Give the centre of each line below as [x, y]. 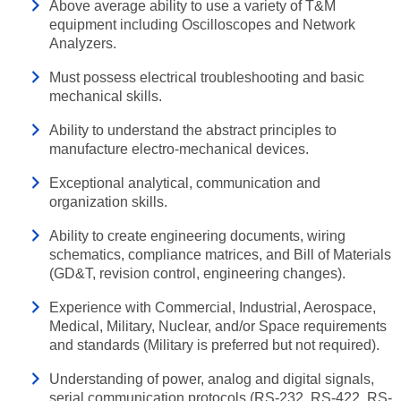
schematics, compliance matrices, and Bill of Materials [220, 255]
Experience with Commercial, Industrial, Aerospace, [213, 307]
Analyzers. [83, 43]
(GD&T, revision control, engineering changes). [197, 273]
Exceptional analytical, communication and [185, 183]
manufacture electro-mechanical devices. [179, 149]
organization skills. [108, 202]
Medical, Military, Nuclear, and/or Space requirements [218, 326]
